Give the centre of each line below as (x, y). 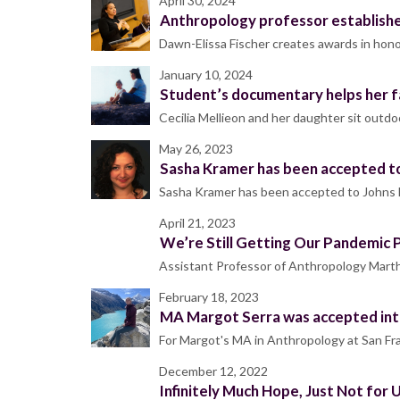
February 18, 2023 (209, 297)
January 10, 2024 (206, 75)
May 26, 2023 (196, 149)
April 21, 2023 (197, 223)
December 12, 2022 (213, 371)
